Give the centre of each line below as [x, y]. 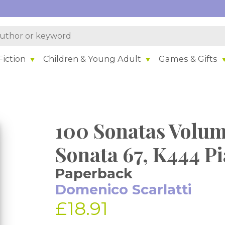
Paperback [94, 174]
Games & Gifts [188, 59]
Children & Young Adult [92, 59]
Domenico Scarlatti [124, 190]
